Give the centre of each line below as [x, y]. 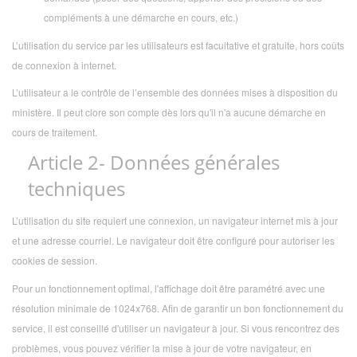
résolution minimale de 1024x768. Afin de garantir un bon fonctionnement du [178, 308]
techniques [76, 189]
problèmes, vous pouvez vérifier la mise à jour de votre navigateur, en [162, 347]
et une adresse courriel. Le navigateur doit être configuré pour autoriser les [173, 240]
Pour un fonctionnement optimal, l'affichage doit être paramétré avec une [169, 288]
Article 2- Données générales [154, 163]
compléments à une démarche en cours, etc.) [141, 17]
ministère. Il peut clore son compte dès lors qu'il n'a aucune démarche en [169, 112]
